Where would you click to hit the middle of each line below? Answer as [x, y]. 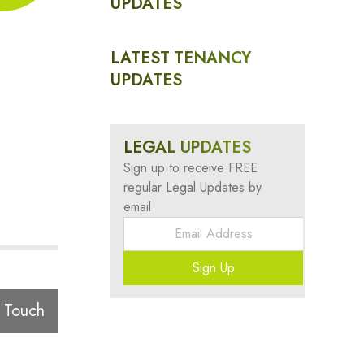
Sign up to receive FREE [191, 168]
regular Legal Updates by [193, 187]
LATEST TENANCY [181, 58]
